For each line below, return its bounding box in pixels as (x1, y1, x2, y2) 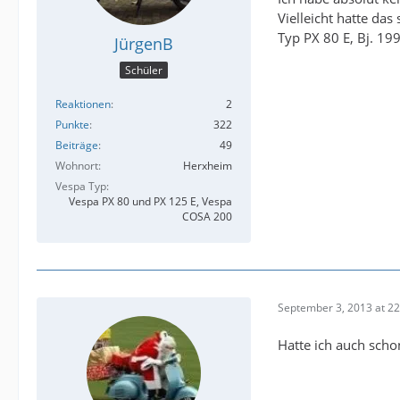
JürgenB (114, 32, 173, 54)
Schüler (125, 62, 162, 79)
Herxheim (183, 158, 232, 174)
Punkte (55, 117, 89, 133)
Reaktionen (55, 96, 111, 112)
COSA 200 (182, 209, 232, 225)
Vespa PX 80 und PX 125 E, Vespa (69, 194, 232, 210)
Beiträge (55, 137, 98, 154)
